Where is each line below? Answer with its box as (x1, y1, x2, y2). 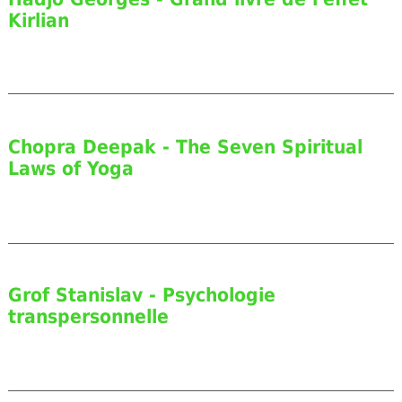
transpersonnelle (7, 306, 169, 328)
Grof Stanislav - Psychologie (7, 284, 275, 307)
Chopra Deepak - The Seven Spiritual (7, 135, 363, 158)
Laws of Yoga (7, 157, 134, 179)
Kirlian (7, 9, 69, 31)
